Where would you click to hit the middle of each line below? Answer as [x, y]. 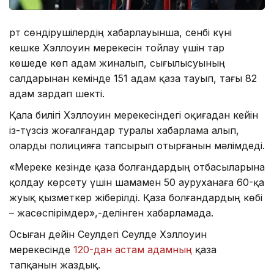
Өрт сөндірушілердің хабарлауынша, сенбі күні [120, 33]
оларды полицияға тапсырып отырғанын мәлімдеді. [137, 146]
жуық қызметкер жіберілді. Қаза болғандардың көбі [136, 198]
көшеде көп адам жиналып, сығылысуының [117, 63]
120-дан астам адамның [134, 250]
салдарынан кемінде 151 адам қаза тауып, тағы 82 [133, 79]
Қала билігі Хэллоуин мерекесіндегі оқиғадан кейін [134, 115]
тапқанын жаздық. [55, 265]
